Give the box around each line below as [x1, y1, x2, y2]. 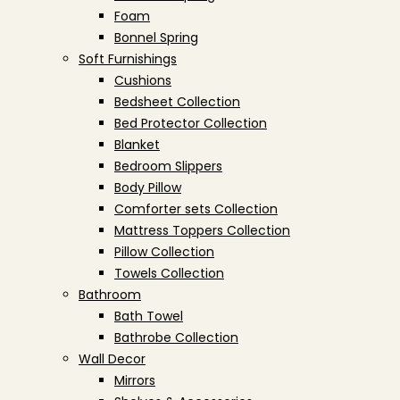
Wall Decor [79, 350, 146, 368]
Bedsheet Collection [114, 93, 240, 111]
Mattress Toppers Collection [114, 221, 290, 239]
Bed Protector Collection [114, 114, 267, 132]
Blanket [114, 136, 160, 154]
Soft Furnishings [79, 50, 177, 68]
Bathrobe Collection [114, 329, 238, 346]
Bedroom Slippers [114, 157, 222, 175]
